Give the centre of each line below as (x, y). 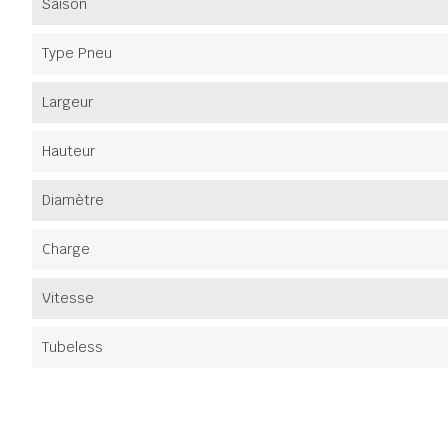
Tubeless (72, 347)
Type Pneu (77, 53)
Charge (66, 249)
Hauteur (68, 151)
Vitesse (68, 298)
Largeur (67, 102)
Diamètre (73, 200)
